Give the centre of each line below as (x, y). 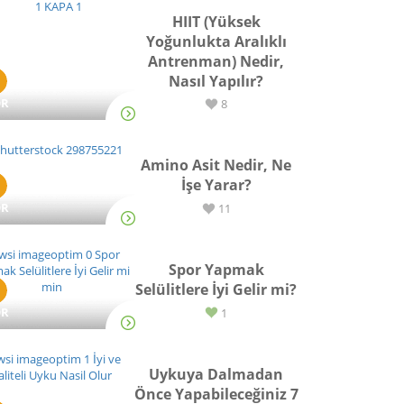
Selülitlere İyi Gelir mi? (216, 289)
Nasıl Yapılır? (216, 81)
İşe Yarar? (216, 185)
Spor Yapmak (216, 270)
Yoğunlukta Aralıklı (216, 41)
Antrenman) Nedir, (216, 61)
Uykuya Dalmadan (216, 374)
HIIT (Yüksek (216, 22)
